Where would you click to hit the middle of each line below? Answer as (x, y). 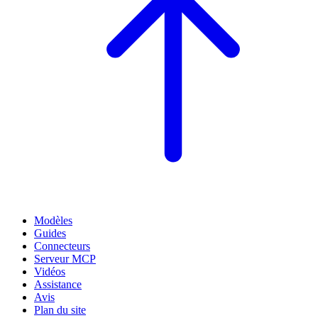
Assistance (58, 285)
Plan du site (60, 310)
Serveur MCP (65, 259)
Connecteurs (62, 246)
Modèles (53, 221)
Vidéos (50, 272)
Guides (50, 234)
